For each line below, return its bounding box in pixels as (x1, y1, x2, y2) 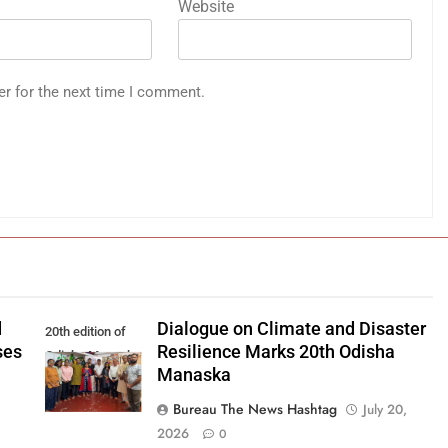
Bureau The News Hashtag (172, 399, 337, 420)
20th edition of (44, 323, 126, 339)
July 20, (362, 400, 407, 420)
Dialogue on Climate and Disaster (156, 319, 426, 340)
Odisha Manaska (44, 347, 141, 363)
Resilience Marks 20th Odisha (156, 342, 395, 363)
